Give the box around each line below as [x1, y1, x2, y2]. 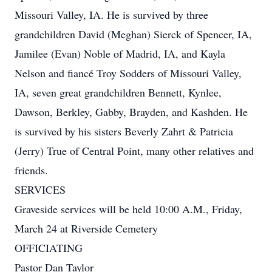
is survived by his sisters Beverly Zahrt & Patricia [15, 124, 233, 138]
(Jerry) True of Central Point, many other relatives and [15, 143, 254, 158]
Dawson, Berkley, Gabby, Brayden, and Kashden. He [15, 104, 248, 119]
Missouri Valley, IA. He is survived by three [15, 7, 208, 22]
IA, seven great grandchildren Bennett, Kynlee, [15, 85, 222, 100]
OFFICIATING [15, 240, 83, 255]
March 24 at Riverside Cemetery [15, 221, 158, 236]
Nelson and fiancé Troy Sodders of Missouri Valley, [15, 66, 242, 80]
